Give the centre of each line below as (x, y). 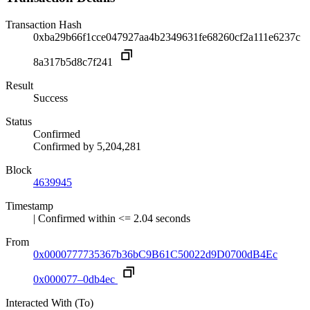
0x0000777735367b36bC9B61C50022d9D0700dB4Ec (155, 255)
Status (19, 122)
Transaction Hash (44, 25)
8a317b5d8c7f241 (74, 62)
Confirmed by (65, 147)
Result (19, 86)
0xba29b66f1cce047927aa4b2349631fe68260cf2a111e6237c (167, 37)
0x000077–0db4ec (74, 280)
